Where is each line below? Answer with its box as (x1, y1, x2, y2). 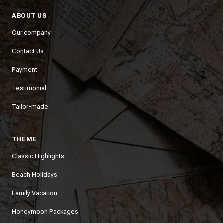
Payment (12, 66, 37, 73)
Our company (12, 29, 51, 36)
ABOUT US (12, 12, 47, 19)
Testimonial (12, 84, 46, 92)
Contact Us (12, 47, 44, 55)
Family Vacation (12, 189, 57, 197)
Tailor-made (12, 103, 48, 110)
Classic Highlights (12, 152, 64, 160)
